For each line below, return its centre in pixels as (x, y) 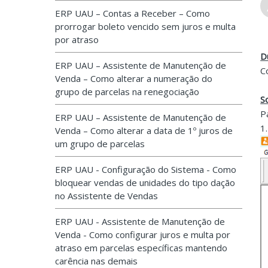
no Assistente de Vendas (106, 196)
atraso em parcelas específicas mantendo (141, 248)
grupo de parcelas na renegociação (127, 92)
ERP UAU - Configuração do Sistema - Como (146, 169)
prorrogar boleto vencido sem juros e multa (145, 26)
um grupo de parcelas (100, 144)
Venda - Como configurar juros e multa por (143, 234)
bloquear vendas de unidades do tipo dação (145, 182)
